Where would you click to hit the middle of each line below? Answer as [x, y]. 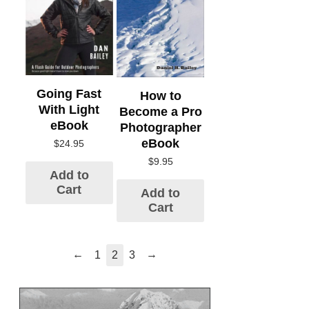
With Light [69, 110]
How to [160, 96]
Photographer [160, 128]
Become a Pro [160, 112]
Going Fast [69, 94]
